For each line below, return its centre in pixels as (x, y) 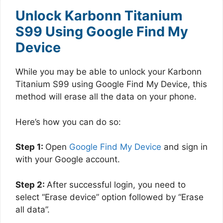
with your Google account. (68, 159)
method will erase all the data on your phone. (106, 97)
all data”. (33, 209)
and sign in (184, 147)
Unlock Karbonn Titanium (99, 16)
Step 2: (31, 184)
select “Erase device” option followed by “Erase (110, 197)
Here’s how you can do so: (68, 122)
